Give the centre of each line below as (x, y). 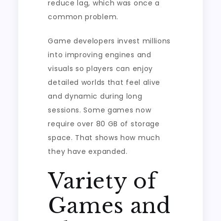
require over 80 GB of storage (104, 124)
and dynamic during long (95, 96)
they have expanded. (88, 151)
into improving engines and (100, 55)
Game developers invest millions (110, 41)
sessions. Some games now (100, 110)
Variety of (102, 181)
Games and (109, 206)
